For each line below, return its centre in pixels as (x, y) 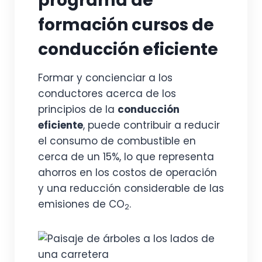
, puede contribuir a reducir (151, 125)
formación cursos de (126, 25)
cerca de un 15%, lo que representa (126, 157)
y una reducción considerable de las (131, 188)
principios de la (78, 109)
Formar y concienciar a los (105, 78)
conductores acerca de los (107, 94)
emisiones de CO (81, 204)
